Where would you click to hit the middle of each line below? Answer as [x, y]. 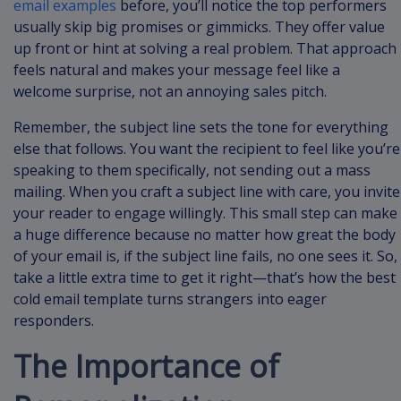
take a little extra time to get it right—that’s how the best [205, 278]
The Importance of [146, 367]
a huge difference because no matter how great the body [205, 235]
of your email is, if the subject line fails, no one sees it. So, [205, 256]
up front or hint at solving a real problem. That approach [205, 49]
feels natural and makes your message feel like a [177, 70]
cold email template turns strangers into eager [170, 299]
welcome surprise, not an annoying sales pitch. [170, 92]
